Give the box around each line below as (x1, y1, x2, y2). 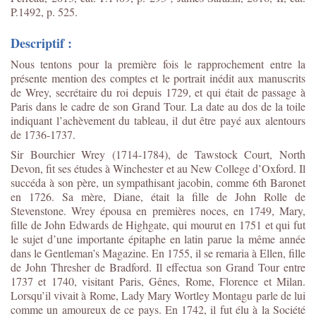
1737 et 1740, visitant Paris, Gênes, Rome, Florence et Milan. (11, 273, 305, 288)
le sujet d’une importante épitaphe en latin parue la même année (11, 231, 305, 246)
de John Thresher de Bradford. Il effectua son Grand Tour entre (11, 259, 305, 274)
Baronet (267, 174, 306, 190)
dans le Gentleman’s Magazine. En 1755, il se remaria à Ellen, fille (11, 245, 305, 260)
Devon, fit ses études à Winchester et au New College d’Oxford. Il (11, 160, 305, 176)
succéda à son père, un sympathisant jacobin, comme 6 (11, 174, 259, 190)
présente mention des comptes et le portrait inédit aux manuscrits (11, 70, 305, 85)
